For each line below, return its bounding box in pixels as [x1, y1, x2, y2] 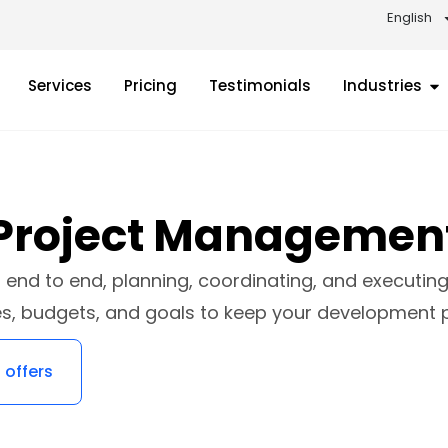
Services [28, 75, 92, 96]
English [387, 8, 432, 27]
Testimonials [209, 75, 311, 96]
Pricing [124, 75, 177, 96]
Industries [343, 75, 422, 96]
